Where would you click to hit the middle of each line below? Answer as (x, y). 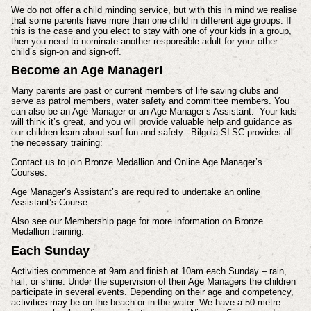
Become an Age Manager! (87, 70)
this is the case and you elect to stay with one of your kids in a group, (151, 31)
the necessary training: (57, 143)
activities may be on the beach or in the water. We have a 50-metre (145, 303)
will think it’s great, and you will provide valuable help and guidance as (151, 122)
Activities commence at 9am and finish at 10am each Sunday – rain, (149, 271)
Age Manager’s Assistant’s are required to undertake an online (135, 192)
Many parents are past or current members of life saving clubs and (144, 91)
